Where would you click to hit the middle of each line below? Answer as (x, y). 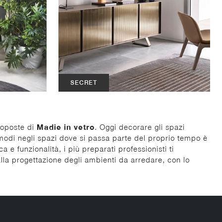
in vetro (79, 127)
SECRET (84, 83)
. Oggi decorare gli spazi (140, 127)
